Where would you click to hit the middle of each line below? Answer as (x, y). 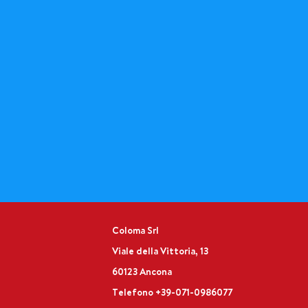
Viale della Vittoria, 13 (161, 251)
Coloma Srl (136, 230)
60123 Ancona (142, 272)
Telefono (134, 292)
